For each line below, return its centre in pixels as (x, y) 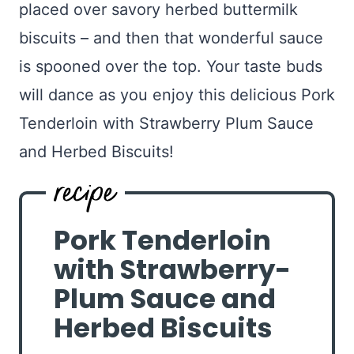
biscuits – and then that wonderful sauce (171, 38)
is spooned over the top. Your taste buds (171, 67)
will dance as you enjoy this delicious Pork (177, 95)
